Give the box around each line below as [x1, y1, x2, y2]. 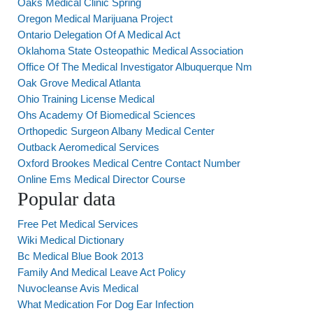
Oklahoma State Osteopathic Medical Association [17, 45, 243, 57]
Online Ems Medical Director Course [17, 173, 185, 185]
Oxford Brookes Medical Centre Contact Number [17, 157, 240, 169]
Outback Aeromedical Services [17, 141, 159, 153]
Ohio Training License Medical [17, 93, 154, 105]
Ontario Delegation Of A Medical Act [17, 29, 180, 41]
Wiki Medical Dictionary [17, 234, 124, 246]
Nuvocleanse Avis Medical [17, 282, 138, 294]
